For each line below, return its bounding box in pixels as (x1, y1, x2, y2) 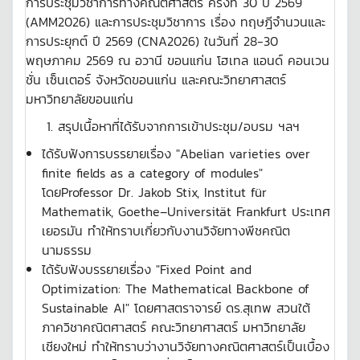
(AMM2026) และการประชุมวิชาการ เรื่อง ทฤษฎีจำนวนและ (26, 12, 325, 31)
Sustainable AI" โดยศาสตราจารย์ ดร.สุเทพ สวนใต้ (42, 298, 310, 317)
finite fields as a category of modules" (42, 163, 263, 182)
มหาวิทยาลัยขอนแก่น (26, 89, 133, 108)
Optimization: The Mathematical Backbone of (42, 279, 309, 298)
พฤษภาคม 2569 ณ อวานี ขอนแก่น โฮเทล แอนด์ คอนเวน (26, 51, 329, 70)
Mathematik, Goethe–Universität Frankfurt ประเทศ (42, 202, 330, 221)
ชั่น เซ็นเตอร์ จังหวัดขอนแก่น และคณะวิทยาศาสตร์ (26, 70, 286, 89)
